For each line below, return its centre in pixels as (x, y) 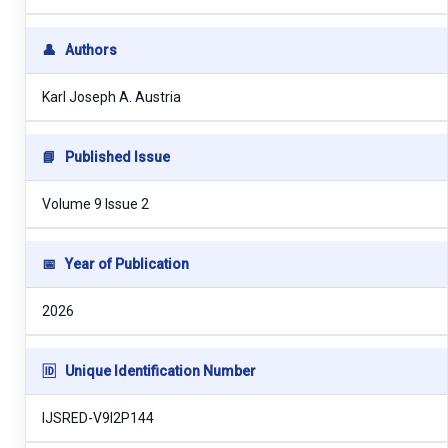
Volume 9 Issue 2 (95, 203)
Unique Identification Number (159, 370)
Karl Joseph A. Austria (111, 96)
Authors (89, 49)
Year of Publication (125, 263)
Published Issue (116, 156)
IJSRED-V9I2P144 (98, 417)
